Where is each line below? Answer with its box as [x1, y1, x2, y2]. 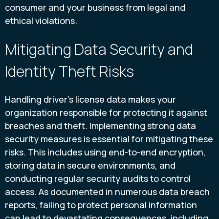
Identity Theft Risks [5, 61, 134, 81]
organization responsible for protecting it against [5, 107, 207, 119]
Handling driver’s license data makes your [5, 93, 176, 106]
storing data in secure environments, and [5, 159, 175, 172]
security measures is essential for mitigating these [5, 133, 213, 145]
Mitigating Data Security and [5, 39, 193, 59]
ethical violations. [5, 14, 77, 26]
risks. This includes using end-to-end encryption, [5, 146, 206, 158]
